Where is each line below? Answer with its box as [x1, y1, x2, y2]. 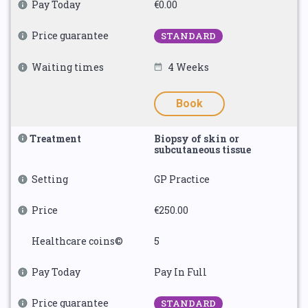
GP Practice [154, 173, 210, 186]
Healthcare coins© [32, 234, 123, 247]
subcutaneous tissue [154, 143, 251, 156]
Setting [32, 173, 68, 186]
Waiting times [32, 60, 104, 74]
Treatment [30, 132, 81, 145]
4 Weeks [168, 60, 209, 74]
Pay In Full [154, 265, 207, 278]
